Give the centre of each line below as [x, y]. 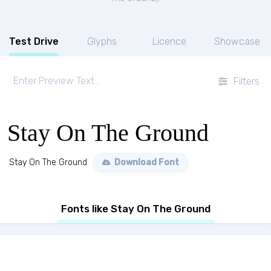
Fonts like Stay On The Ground [135, 209]
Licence [169, 41]
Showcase [237, 41]
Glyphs [102, 41]
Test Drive [34, 41]
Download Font [146, 162]
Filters [245, 81]
